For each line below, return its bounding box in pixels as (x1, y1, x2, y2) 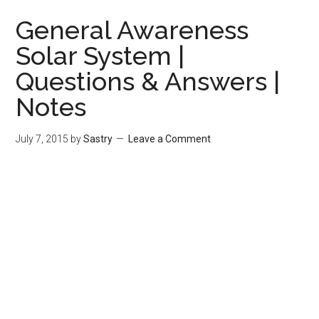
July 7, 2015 (16, 133, 69, 145)
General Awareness (16, 15, 249, 45)
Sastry (83, 133, 113, 145)
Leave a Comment (128, 133, 211, 145)
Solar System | (16, 41, 185, 70)
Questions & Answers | (16, 66, 281, 96)
